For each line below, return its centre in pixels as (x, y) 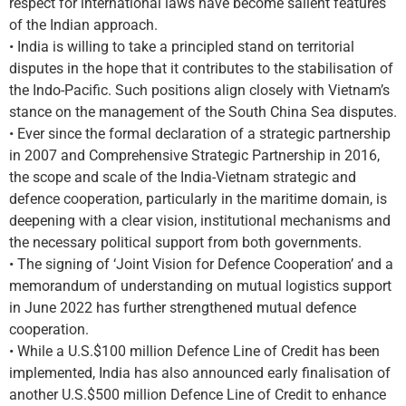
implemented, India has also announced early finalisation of (200, 373)
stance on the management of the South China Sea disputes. (203, 112)
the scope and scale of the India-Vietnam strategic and (183, 177)
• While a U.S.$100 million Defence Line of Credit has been (194, 351)
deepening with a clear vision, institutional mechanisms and (200, 221)
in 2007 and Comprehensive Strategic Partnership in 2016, (194, 155)
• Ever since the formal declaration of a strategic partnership (200, 134)
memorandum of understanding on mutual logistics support (200, 286)
